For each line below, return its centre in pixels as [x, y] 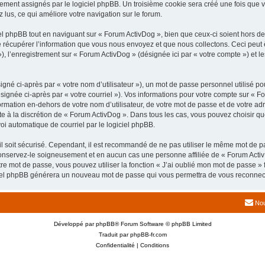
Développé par [75, 224]
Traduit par [114, 235]
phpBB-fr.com [148, 235]
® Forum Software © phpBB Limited [163, 224]
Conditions [155, 245]
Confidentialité [115, 245]
